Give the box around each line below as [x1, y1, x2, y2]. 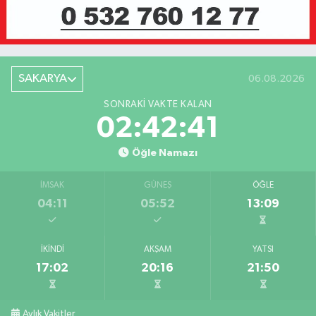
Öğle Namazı [131, 147, 197, 158]
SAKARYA [18, 73, 67, 85]
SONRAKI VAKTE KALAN [104, 99, 212, 109]
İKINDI [40, 245, 64, 254]
